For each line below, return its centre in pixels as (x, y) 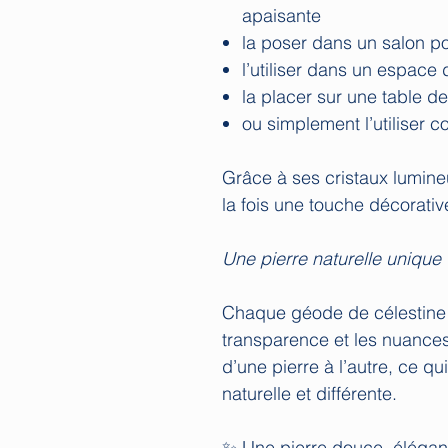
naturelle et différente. (309, 393)
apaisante (281, 15)
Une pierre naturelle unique (331, 258)
